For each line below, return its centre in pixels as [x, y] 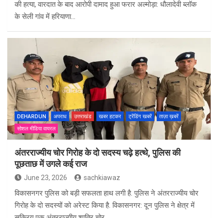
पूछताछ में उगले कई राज [51, 164]
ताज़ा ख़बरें [169, 117]
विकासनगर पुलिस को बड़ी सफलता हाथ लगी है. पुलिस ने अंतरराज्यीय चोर [107, 193]
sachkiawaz [102, 178]
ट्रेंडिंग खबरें [140, 117]
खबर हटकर [110, 117]
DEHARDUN [32, 117]
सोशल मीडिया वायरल [36, 129]
